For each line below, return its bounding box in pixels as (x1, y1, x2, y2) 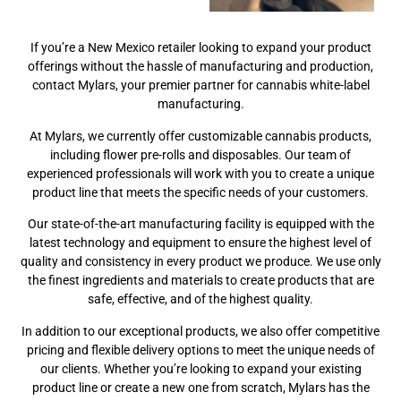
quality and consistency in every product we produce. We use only (20, 254, 381, 269)
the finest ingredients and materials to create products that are (27, 273, 374, 288)
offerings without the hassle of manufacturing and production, (28, 59, 373, 74)
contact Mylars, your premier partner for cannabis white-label (31, 78, 370, 93)
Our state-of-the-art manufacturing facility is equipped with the (27, 217, 374, 232)
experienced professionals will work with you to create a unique (27, 166, 374, 181)
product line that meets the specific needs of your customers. (32, 184, 369, 200)
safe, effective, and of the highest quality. (88, 292, 313, 307)
